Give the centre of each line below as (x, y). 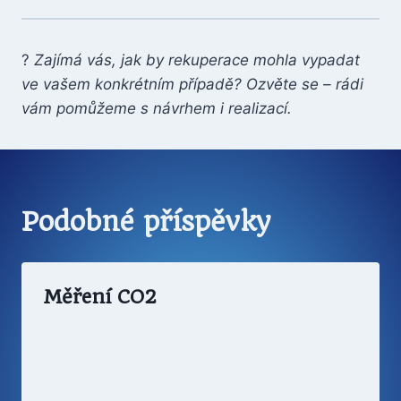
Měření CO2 (100, 296)
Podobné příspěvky (146, 221)
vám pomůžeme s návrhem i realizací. (157, 108)
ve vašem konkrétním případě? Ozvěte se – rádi (192, 84)
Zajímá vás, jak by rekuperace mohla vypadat (197, 60)
